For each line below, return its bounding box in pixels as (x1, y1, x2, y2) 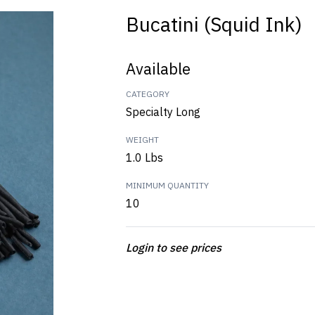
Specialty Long (126, 105, 200, 119)
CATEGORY (126, 89, 169, 99)
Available (126, 58, 191, 79)
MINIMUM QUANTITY (126, 180, 209, 191)
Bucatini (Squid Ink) (126, 11, 302, 37)
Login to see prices (126, 240, 221, 255)
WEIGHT (126, 134, 159, 145)
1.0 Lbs (126, 150, 163, 165)
